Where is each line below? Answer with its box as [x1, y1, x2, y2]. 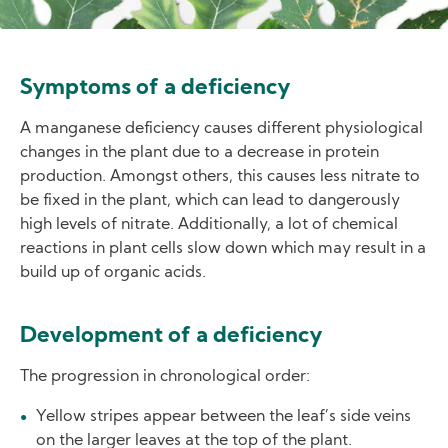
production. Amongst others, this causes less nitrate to [20, 168, 420, 185]
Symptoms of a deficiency [20, 76, 290, 100]
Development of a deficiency [20, 324, 322, 348]
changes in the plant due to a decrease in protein [20, 144, 379, 161]
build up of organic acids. [20, 264, 206, 281]
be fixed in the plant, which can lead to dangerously [20, 192, 400, 209]
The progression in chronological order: [20, 368, 310, 385]
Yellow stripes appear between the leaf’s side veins [36, 408, 411, 425]
